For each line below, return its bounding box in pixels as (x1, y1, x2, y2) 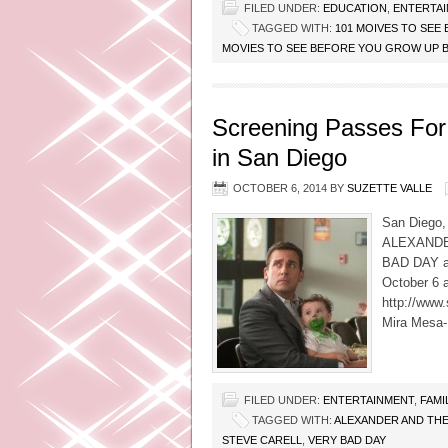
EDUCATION (323, 2, 387, 14)
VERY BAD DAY (308, 434, 386, 446)
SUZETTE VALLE (347, 182, 432, 194)
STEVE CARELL (222, 434, 302, 446)
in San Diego (212, 144, 347, 171)
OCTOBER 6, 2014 (233, 182, 327, 194)
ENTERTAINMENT (323, 394, 414, 406)
